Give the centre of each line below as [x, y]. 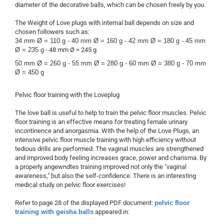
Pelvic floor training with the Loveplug [67, 95]
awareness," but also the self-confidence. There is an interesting [105, 176]
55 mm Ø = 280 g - [100, 63]
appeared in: [111, 212]
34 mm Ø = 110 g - [43, 41]
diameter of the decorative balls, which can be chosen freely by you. [110, 5]
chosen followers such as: [52, 32]
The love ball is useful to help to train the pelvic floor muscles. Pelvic [111, 113]
